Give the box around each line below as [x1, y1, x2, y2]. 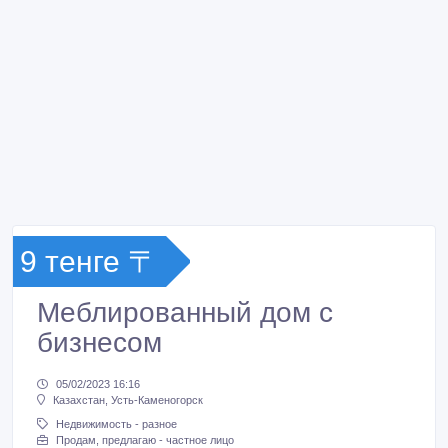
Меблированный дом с [37, 297, 333, 328]
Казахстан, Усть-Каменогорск [53, 394, 203, 407]
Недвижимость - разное [56, 418, 177, 431]
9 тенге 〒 [20, 245, 158, 278]
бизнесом [37, 327, 162, 358]
